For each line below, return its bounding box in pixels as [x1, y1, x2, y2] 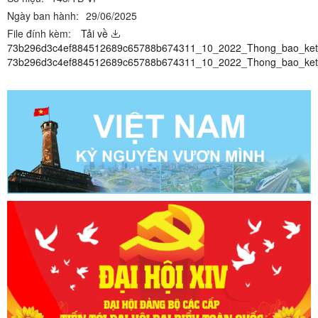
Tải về [81, 26, 108, 40]
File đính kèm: [7, 26, 71, 40]
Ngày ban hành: [7, 8, 79, 23]
